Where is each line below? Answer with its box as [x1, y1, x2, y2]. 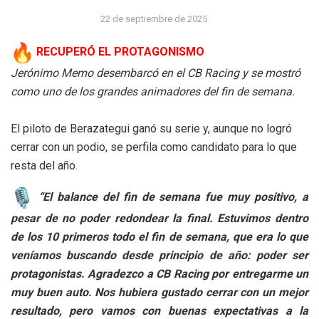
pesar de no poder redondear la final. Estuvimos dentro [11, 211, 308, 225]
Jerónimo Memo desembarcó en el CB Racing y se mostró [11, 66, 300, 80]
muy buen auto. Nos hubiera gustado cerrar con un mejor [11, 285, 308, 299]
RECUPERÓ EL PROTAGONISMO [33, 45, 204, 59]
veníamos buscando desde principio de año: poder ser [11, 248, 308, 262]
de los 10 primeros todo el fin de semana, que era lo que [11, 229, 308, 244]
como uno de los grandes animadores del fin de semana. [11, 84, 295, 98]
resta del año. [11, 158, 78, 172]
